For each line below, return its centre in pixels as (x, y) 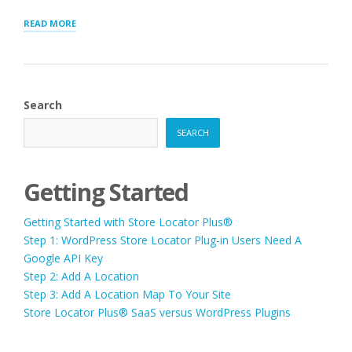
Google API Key (63, 258)
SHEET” (92, 64)
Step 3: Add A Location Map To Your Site (127, 294)
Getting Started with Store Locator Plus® (128, 222)
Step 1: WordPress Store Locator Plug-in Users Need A (163, 240)
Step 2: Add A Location (81, 276)
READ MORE (50, 23)
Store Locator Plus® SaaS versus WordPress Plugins (157, 312)
